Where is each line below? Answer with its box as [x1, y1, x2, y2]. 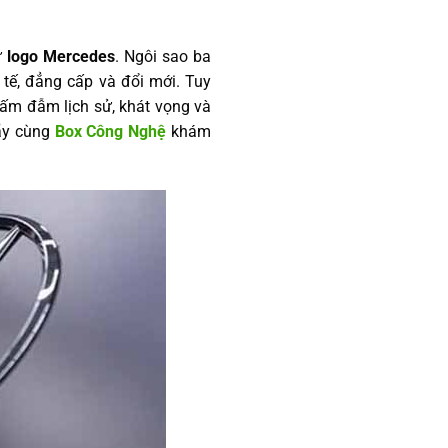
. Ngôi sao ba [115, 47, 212, 66]
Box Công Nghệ [54, 122, 167, 141]
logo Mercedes [7, 47, 116, 66]
